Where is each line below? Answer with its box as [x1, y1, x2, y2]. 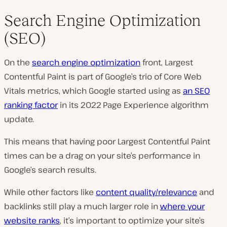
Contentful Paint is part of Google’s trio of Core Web [4, 70, 202, 82]
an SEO [183, 85, 210, 96]
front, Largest [140, 56, 193, 68]
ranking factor [4, 99, 58, 110]
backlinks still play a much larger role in [4, 200, 160, 212]
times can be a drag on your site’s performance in [4, 149, 200, 161]
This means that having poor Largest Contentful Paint [4, 135, 210, 147]
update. [4, 113, 34, 125]
